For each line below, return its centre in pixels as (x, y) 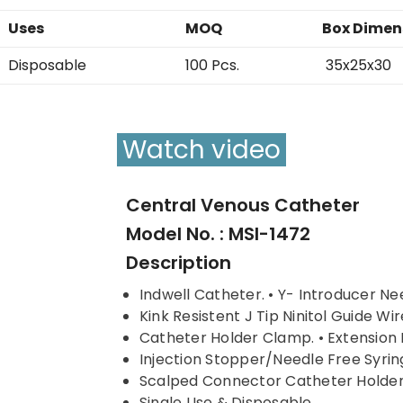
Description (179, 262)
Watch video (246, 149)
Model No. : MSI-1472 (218, 233)
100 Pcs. (212, 65)
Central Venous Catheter (243, 205)
